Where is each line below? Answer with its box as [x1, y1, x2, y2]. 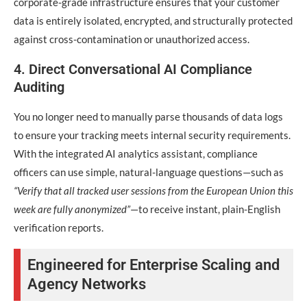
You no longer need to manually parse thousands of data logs [14, 110, 283, 123]
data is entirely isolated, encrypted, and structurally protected [14, 14, 293, 27]
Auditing [14, 79, 64, 95]
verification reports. [14, 221, 103, 234]
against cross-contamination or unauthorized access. [14, 33, 249, 45]
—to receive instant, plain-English [130, 203, 280, 215]
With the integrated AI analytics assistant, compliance [14, 147, 258, 160]
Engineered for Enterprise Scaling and [27, 256, 280, 273]
